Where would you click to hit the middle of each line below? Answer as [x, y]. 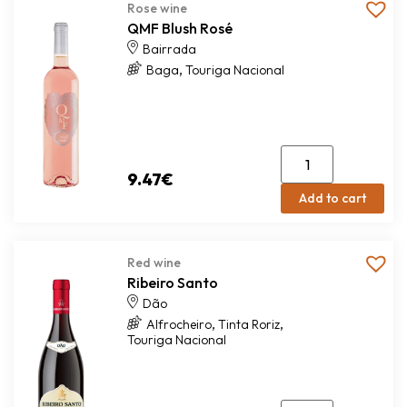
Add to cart [332, 198]
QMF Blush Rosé [179, 28]
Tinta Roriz [248, 324]
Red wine [154, 263]
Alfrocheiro [179, 324]
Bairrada [169, 49]
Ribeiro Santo [172, 283]
